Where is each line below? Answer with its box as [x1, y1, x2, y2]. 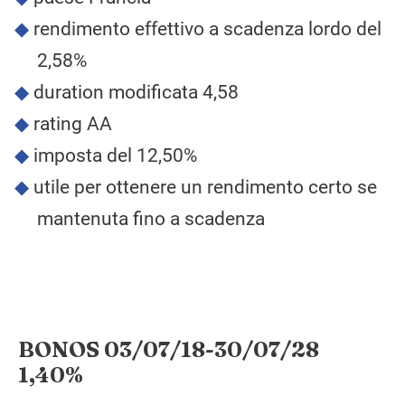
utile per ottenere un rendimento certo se [33, 176, 377, 199]
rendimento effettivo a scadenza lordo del [33, 18, 381, 41]
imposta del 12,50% [33, 145, 197, 167]
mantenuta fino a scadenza [37, 208, 265, 231]
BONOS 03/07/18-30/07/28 [18, 335, 319, 363]
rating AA [33, 113, 112, 136]
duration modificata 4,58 [33, 81, 239, 104]
